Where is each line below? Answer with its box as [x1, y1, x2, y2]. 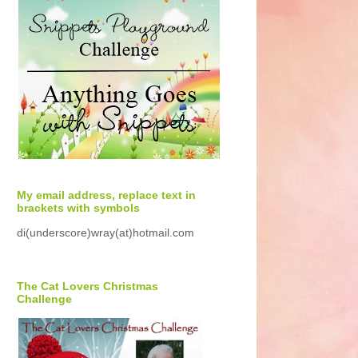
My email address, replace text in [17, 189, 196, 201]
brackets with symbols [17, 201, 140, 214]
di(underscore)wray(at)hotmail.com [17, 226, 194, 239]
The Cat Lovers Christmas [17, 280, 158, 292]
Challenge [17, 292, 72, 305]
